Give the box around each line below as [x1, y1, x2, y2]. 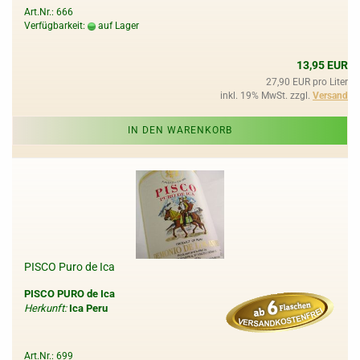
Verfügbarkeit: [24, 20, 88, 31]
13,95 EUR [297, 59, 348, 72]
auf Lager [96, 20, 139, 31]
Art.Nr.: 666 [24, 6, 73, 18]
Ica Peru [69, 302, 108, 314]
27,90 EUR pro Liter [266, 76, 348, 88]
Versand [313, 90, 348, 101]
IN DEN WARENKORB [128, 125, 232, 136]
